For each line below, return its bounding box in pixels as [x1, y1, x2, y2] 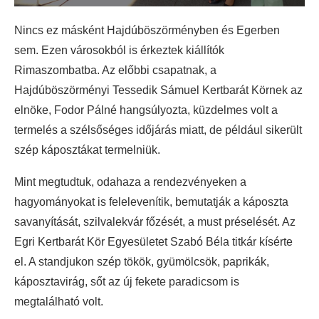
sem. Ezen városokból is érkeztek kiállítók [14, 43, 224, 56]
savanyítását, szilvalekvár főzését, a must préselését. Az [14, 215, 296, 228]
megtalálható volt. [14, 295, 103, 308]
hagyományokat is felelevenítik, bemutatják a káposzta [14, 195, 288, 208]
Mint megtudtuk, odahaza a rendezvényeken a [14, 175, 246, 188]
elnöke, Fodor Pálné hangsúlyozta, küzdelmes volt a [14, 103, 278, 116]
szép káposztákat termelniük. [14, 143, 160, 156]
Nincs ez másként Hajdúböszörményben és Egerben [14, 23, 280, 36]
